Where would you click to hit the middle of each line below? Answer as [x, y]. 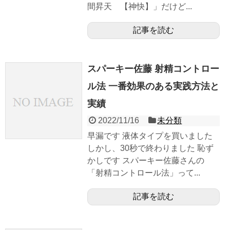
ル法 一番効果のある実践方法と [153, 86]
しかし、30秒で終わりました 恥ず [150, 148]
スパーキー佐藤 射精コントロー [153, 69]
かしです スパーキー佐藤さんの [146, 160]
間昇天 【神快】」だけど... [140, 6]
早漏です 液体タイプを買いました [150, 136]
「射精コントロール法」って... [144, 172]
